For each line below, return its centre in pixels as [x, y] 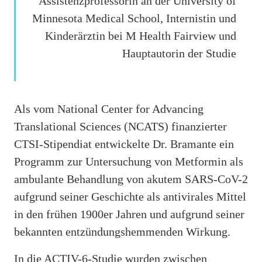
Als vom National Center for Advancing [109, 109]
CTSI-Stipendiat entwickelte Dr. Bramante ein [124, 144]
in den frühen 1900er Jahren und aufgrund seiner [129, 214]
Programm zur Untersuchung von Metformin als [129, 162]
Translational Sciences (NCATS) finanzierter [120, 127]
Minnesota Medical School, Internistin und [134, 18]
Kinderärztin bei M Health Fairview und [141, 35]
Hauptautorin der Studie [179, 53]
